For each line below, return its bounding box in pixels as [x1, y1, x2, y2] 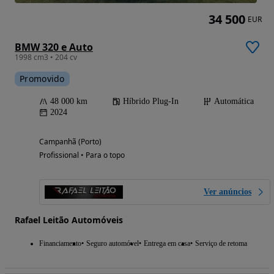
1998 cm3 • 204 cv [15, 51, 77, 62]
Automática [214, 96, 254, 106]
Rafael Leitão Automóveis [15, 213, 123, 226]
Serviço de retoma [195, 239, 247, 248]
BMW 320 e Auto [15, 40, 93, 54]
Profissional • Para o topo [39, 149, 125, 160]
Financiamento [39, 239, 81, 248]
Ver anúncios [204, 187, 251, 196]
